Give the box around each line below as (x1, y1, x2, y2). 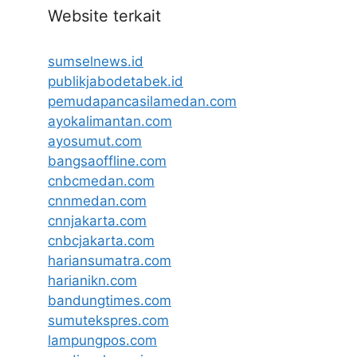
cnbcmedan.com (48, 172, 155, 189)
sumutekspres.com (48, 312, 169, 328)
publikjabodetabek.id (48, 73, 183, 89)
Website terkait (48, 6, 161, 25)
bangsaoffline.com (48, 152, 167, 169)
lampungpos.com (48, 331, 157, 348)
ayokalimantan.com (48, 112, 172, 129)
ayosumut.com (48, 132, 142, 149)
